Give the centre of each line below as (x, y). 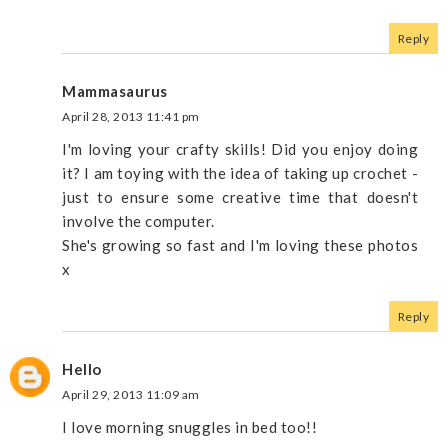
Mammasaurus (115, 91)
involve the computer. (138, 221)
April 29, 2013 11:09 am (131, 395)
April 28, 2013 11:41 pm (131, 117)
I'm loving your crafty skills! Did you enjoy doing (240, 149)
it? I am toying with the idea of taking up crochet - (240, 173)
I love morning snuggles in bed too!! (189, 427)
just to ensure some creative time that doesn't (240, 197)
